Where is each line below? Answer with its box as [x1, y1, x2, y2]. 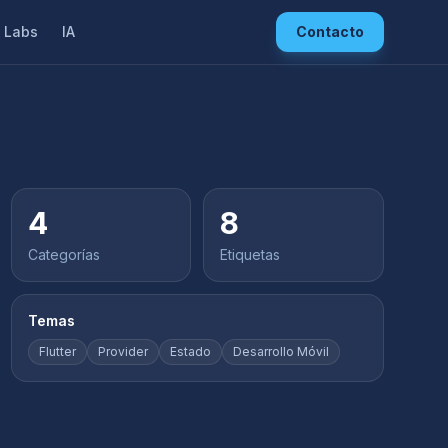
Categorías [27, 246, 100, 263]
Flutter [38, 344, 76, 359]
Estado [169, 344, 211, 359]
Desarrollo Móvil [232, 344, 329, 359]
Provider [97, 344, 148, 359]
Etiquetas [220, 246, 281, 263]
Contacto [295, 23, 364, 40]
